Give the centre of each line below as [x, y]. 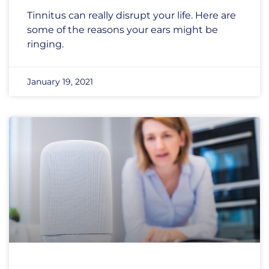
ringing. [45, 44]
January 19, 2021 [60, 82]
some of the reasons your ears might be [122, 30]
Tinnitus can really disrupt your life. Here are [131, 15]
